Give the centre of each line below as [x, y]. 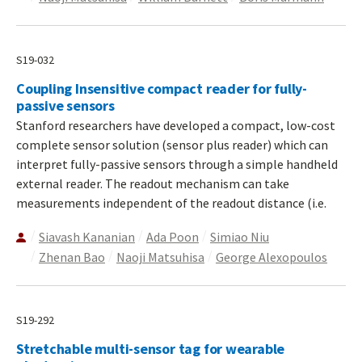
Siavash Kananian [87, 236]
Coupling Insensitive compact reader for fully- [162, 88]
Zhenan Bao [72, 257]
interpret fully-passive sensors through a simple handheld [177, 164]
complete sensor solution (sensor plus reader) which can [172, 144]
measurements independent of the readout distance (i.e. [171, 202]
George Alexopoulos [271, 257]
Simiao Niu [240, 236]
